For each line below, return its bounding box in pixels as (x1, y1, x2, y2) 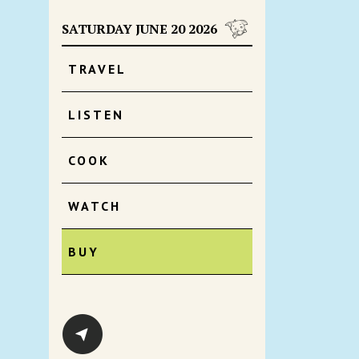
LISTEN (68, 107, 124, 123)
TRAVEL (68, 61, 127, 77)
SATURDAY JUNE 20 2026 (62, 20, 217, 38)
